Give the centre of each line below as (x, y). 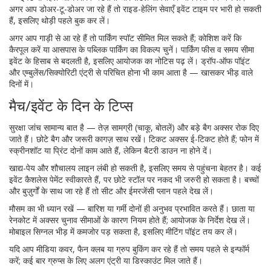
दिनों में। (21, 84)
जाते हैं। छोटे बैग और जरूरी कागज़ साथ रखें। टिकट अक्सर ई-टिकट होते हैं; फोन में (134, 139)
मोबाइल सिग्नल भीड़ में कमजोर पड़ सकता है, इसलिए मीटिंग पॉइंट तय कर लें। (123, 231)
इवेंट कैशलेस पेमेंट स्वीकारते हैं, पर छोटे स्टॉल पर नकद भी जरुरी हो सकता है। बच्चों (134, 179)
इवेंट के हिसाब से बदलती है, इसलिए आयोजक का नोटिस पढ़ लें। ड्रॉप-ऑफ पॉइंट (129, 61)
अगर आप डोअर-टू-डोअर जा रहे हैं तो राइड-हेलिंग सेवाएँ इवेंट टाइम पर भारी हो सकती (135, 9)
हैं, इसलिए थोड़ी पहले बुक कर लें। (60, 20)
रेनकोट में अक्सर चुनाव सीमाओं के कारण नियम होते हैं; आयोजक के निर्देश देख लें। (130, 220)
